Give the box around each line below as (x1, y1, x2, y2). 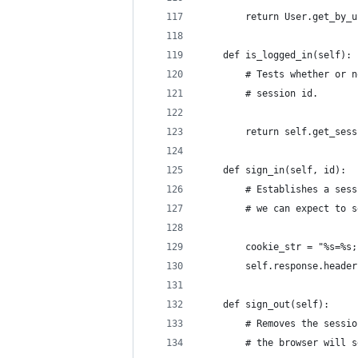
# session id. (201, 88, 318, 99)
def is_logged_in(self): (201, 50, 352, 61)
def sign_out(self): (201, 299, 329, 310)
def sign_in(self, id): (201, 165, 346, 176)
